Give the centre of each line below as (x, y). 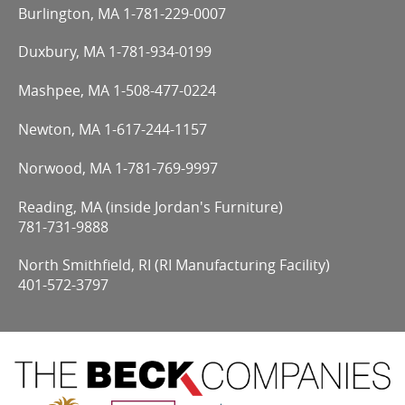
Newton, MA (61, 130)
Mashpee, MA (66, 91)
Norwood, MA (66, 168)
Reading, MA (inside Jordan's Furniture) (151, 207)
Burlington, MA (71, 13)
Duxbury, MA (63, 52)
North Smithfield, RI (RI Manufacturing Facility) (174, 265)
